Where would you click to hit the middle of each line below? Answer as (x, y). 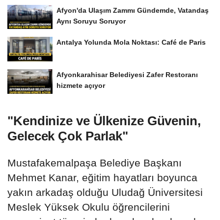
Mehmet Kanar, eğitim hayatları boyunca (102, 178)
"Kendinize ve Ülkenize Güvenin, (104, 121)
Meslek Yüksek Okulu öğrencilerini (89, 207)
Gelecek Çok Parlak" (68, 136)
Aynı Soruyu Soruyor (91, 21)
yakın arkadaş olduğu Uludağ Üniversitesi (105, 192)
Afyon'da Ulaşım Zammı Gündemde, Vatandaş (133, 10)
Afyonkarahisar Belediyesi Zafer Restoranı (127, 75)
